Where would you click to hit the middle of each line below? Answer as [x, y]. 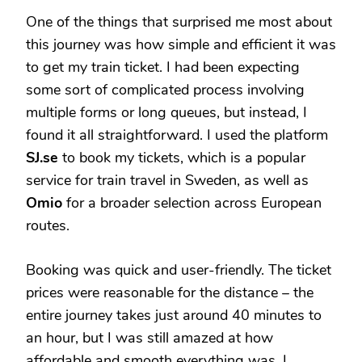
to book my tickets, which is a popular [182, 158]
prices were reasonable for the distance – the [170, 293]
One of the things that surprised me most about [179, 22]
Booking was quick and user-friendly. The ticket [179, 270]
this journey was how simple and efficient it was [181, 45]
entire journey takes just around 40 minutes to [174, 316]
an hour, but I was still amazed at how [149, 338]
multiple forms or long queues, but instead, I [166, 113]
